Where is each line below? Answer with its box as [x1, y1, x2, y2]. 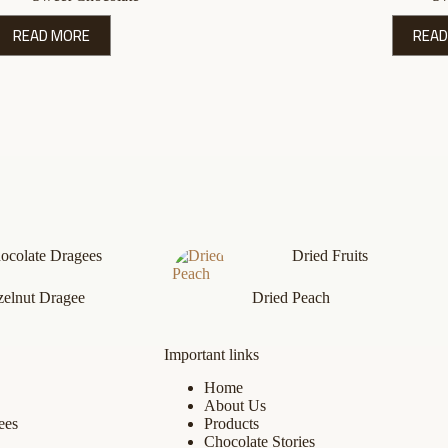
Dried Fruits [291, 246, 368, 264]
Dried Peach [251, 288, 330, 306]
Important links [164, 345, 260, 363]
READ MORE [12, 20, 90, 50]
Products [204, 414, 260, 432]
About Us [204, 396, 267, 414]
